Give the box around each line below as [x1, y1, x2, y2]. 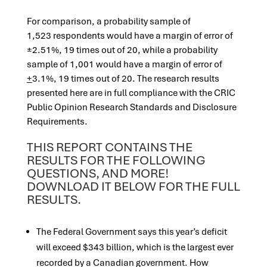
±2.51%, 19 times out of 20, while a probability [26, 44, 218, 56]
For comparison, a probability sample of [26, 15, 191, 27]
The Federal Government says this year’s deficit [36, 226, 227, 238]
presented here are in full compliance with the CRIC [26, 87, 235, 99]
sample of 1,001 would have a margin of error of [26, 58, 222, 70]
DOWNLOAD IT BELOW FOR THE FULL [26, 178, 240, 194]
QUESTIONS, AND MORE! [26, 165, 169, 181]
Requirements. [26, 116, 88, 128]
